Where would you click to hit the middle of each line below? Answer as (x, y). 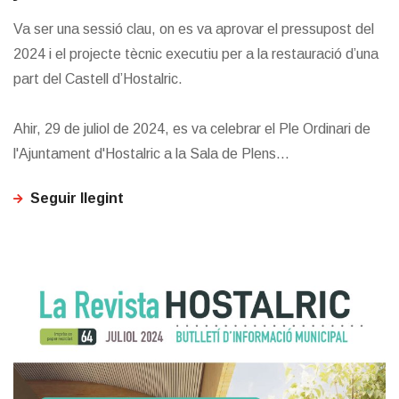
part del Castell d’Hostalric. (98, 79)
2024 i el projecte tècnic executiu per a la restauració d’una (196, 54)
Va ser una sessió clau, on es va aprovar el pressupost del (194, 29)
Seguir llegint (77, 199)
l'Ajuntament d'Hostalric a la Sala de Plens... (151, 154)
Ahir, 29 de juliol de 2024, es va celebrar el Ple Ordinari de (192, 129)
